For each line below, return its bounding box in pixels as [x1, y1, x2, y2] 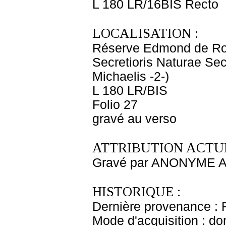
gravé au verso [92, 112, 177, 126]
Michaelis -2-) [92, 70, 169, 83]
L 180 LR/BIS [92, 84, 167, 97]
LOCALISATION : [92, 26, 198, 41]
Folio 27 [92, 98, 138, 111]
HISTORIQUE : [92, 184, 181, 199]
